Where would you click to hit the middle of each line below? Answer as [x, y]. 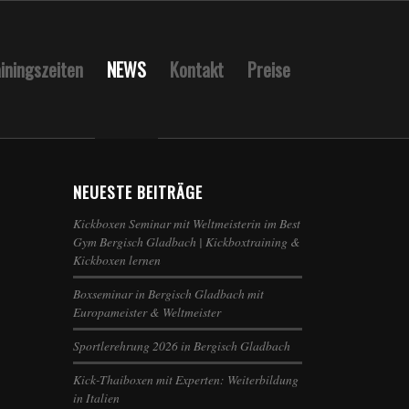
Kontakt [196, 69]
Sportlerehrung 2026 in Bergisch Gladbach [182, 346]
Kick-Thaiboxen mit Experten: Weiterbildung [186, 379]
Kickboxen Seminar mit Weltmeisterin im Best [187, 223]
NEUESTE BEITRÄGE [138, 192]
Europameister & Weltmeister [147, 312]
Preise [268, 69]
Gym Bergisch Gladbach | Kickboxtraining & [187, 241]
